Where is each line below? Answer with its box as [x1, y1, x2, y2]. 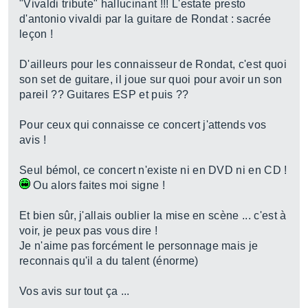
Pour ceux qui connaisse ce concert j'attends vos [19, 119, 267, 131]
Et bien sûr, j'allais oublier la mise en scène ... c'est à [19, 210, 287, 221]
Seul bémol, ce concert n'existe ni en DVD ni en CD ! [19, 164, 287, 176]
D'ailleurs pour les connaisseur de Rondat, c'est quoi [19, 58, 287, 70]
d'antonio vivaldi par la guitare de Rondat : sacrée [19, 13, 272, 25]
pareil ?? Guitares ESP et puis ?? [19, 89, 189, 100]
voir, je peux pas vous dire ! [19, 225, 158, 236]
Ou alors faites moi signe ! [30, 179, 165, 191]
